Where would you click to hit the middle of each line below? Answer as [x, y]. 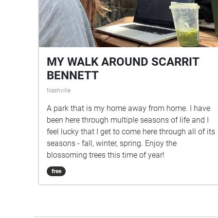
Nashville [59, 90]
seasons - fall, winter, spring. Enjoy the [112, 143]
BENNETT [73, 75]
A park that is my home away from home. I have [128, 108]
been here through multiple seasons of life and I [128, 120]
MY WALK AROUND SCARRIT [123, 62]
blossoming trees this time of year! [106, 155]
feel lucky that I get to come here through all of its [131, 131]
